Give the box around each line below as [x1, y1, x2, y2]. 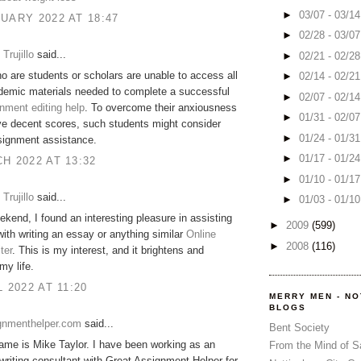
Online [186, 228, 216, 241]
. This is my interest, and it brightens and [12, 244, 204, 257]
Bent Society [269, 322, 330, 334]
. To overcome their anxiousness [85, 102, 237, 114]
